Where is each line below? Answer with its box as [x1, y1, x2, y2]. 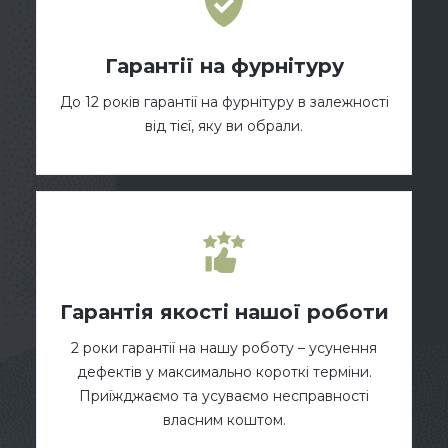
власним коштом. [162, 410, 286, 429]
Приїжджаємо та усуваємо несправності [79, 386, 369, 405]
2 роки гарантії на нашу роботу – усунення [71, 338, 377, 357]
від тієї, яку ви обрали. [145, 116, 303, 135]
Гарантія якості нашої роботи [59, 299, 389, 324]
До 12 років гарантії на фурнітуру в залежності [59, 92, 389, 111]
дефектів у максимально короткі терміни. [76, 362, 372, 381]
